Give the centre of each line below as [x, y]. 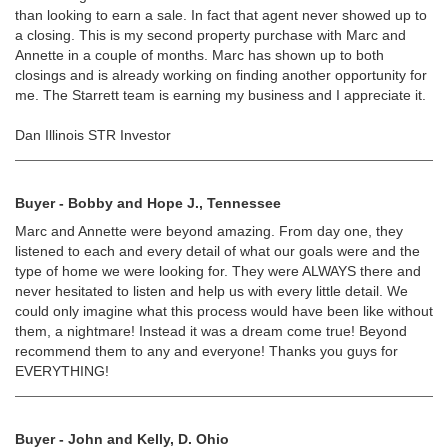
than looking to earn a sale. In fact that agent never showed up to [221, 15]
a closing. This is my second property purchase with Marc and [210, 35]
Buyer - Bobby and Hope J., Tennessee [148, 203]
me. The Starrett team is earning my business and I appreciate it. [220, 95]
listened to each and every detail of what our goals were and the [217, 251]
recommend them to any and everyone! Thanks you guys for [206, 351]
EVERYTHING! [62, 371]
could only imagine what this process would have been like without [224, 311]
